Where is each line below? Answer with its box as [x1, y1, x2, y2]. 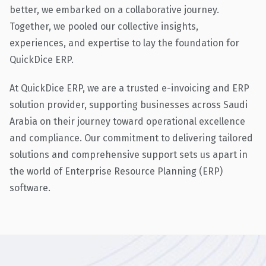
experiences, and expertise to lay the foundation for [9, 37, 239, 49]
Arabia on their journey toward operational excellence [9, 115, 245, 127]
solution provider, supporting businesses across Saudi [9, 99, 248, 110]
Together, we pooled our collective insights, [9, 20, 198, 32]
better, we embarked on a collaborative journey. [9, 4, 219, 15]
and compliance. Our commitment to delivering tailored [9, 132, 253, 144]
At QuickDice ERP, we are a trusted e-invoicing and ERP [9, 82, 249, 94]
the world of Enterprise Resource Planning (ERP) [9, 165, 223, 177]
